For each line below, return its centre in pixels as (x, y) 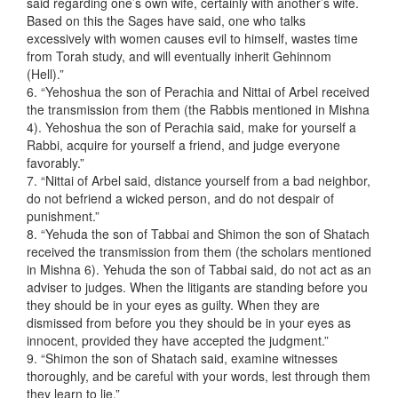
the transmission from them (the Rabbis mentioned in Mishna (198, 110)
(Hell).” (45, 74)
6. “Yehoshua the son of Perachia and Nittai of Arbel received (198, 92)
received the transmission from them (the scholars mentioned (199, 252)
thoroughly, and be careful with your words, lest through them (199, 376)
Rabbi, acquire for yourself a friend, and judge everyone (183, 145)
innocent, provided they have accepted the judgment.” (178, 341)
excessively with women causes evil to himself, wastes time (192, 39)
